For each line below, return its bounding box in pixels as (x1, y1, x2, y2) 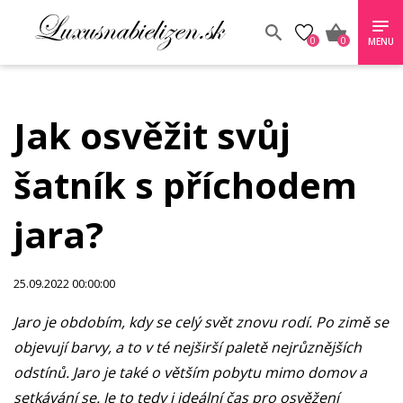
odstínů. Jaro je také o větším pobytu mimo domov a (13, 363, 367, 382)
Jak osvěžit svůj (13, 111, 291, 160)
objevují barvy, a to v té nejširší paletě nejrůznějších (13, 337, 362, 357)
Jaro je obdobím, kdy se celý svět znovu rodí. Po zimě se (13, 312, 389, 332)
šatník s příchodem (13, 160, 357, 210)
